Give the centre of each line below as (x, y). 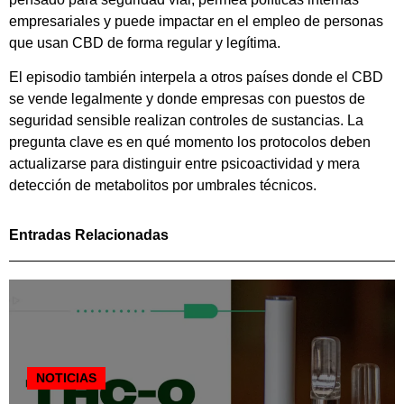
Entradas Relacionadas (89, 234)
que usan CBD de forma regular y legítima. (145, 42)
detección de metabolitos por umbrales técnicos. (163, 186)
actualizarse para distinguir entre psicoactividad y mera (184, 164)
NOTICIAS (66, 377)
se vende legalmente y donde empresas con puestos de (187, 99)
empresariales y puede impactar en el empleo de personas (196, 21)
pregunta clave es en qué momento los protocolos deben (190, 142)
